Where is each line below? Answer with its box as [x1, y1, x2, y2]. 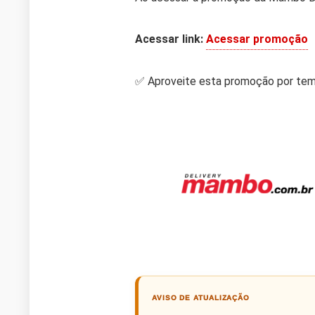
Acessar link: [135, 32, 203, 46]
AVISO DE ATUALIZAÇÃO [152, 293, 250, 302]
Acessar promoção [206, 32, 308, 46]
